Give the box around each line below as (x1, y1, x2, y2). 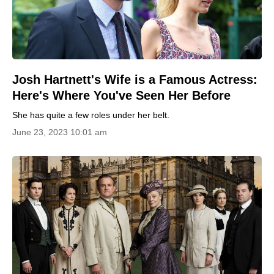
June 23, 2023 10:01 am (12, 127, 107, 137)
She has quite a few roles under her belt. (12, 109, 169, 120)
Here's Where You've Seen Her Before (12, 88, 231, 102)
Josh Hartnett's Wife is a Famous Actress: (12, 72, 257, 86)
